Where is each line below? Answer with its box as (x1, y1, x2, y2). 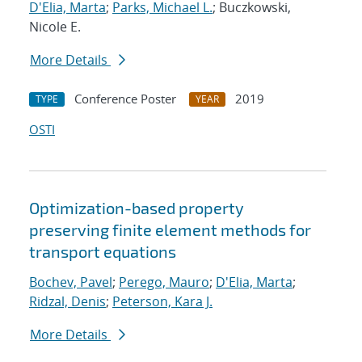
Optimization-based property (29, 198, 244, 218)
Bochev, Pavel (29, 273, 112, 292)
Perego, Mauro (119, 273, 209, 292)
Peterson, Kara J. (112, 293, 213, 311)
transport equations (29, 242, 176, 262)
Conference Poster (74, 90, 176, 107)
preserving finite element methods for (29, 220, 311, 240)
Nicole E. (29, 18, 81, 36)
